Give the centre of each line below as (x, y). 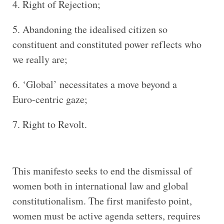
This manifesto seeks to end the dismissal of (102, 170)
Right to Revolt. (54, 124)
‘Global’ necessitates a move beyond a (99, 84)
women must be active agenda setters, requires (106, 215)
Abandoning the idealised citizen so (95, 29)
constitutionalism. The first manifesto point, (102, 200)
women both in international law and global (100, 185)
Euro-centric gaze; (50, 99)
